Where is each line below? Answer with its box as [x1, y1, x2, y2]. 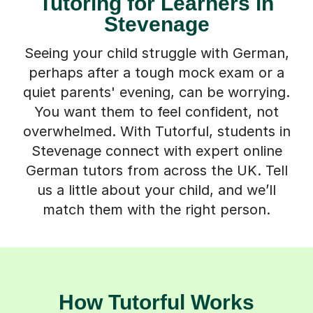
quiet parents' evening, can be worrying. [23, 83, 290, 101]
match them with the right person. [43, 201, 270, 218]
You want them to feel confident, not [34, 103, 279, 120]
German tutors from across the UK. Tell [25, 161, 288, 179]
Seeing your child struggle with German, [24, 44, 289, 61]
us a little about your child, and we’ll [37, 181, 276, 198]
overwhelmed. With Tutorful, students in [22, 122, 291, 140]
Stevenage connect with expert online [31, 142, 282, 159]
